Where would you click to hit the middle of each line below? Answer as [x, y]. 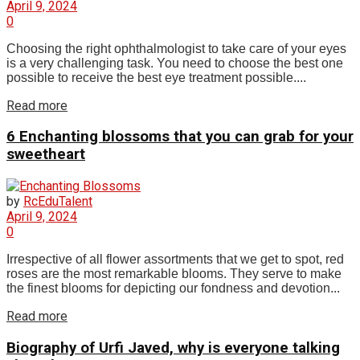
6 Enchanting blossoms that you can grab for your [180, 137]
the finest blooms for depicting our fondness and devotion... [173, 288]
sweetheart [46, 155]
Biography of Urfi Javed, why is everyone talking [173, 348]
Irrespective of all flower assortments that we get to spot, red [175, 259]
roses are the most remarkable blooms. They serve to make [174, 273]
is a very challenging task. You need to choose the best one [175, 63]
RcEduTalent [58, 201]
